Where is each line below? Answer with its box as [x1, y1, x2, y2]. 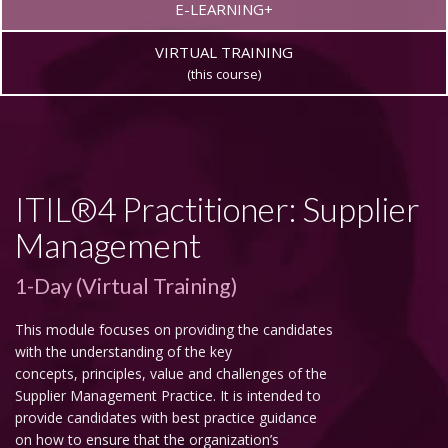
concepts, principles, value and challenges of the [15, 363, 327, 383]
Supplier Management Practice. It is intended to [15, 385, 321, 405]
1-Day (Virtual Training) [15, 272, 238, 299]
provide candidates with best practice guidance [15, 407, 317, 427]
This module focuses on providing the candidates [15, 319, 333, 339]
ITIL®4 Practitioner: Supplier [15, 188, 420, 229]
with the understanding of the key [15, 341, 232, 361]
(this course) [187, 64, 261, 83]
